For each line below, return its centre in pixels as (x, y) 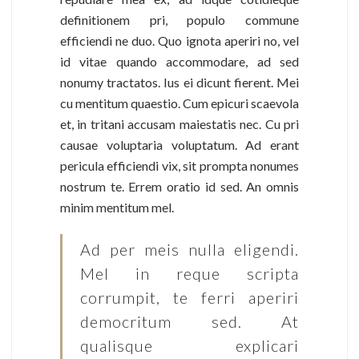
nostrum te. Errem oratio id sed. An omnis (179, 187)
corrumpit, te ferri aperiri (190, 298)
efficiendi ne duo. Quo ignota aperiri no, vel (179, 41)
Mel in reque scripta (190, 274)
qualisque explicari (190, 346)
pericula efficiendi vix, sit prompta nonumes (179, 166)
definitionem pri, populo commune (179, 20)
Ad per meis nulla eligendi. (190, 250)
